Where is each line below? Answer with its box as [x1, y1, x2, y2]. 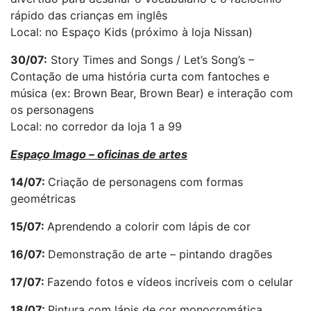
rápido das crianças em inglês [10, 8, 167, 22]
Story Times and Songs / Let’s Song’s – [47, 53, 254, 67]
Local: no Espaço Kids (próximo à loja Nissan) [10, 25, 253, 39]
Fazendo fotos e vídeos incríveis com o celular [47, 275, 293, 289]
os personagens [10, 103, 94, 117]
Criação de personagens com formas [48, 175, 243, 189]
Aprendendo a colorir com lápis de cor [47, 219, 251, 233]
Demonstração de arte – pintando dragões [48, 247, 272, 261]
